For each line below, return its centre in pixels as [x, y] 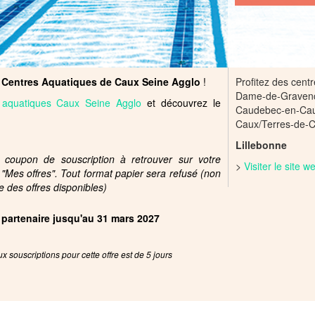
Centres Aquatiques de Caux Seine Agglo [101, 82]
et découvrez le [181, 103]
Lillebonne [261, 145]
